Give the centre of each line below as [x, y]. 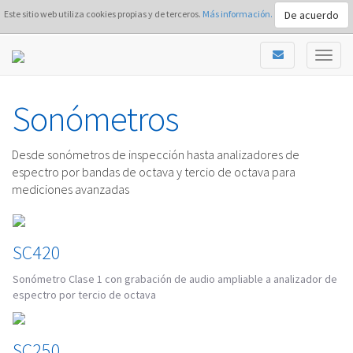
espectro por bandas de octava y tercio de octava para [154, 172]
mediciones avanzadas [72, 189]
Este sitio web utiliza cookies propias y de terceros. [103, 14]
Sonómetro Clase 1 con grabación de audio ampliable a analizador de [175, 279]
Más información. [238, 14]
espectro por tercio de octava [84, 295]
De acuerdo [312, 15]
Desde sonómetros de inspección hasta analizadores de [156, 154]
